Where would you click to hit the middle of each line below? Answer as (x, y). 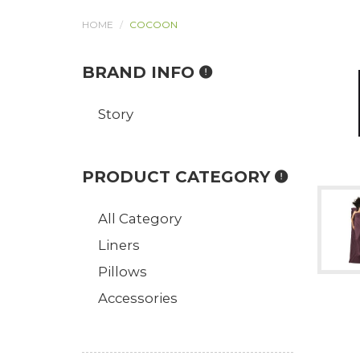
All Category (140, 219)
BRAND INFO (141, 72)
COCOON (153, 25)
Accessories (138, 298)
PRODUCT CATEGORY (178, 177)
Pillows (123, 272)
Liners (119, 245)
